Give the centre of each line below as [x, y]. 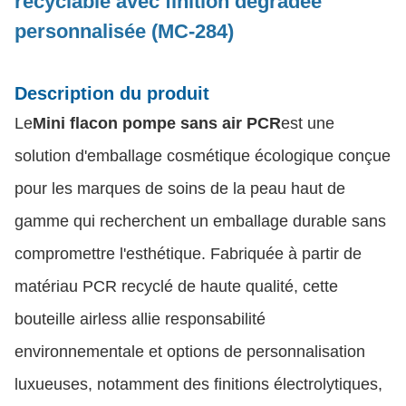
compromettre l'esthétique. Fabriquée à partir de [188, 254]
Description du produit [112, 93]
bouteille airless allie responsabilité [140, 319]
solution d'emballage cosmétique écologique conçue [203, 156]
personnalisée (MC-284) [124, 31]
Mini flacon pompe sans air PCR [157, 123]
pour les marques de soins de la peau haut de [180, 188]
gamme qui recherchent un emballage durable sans [200, 221]
